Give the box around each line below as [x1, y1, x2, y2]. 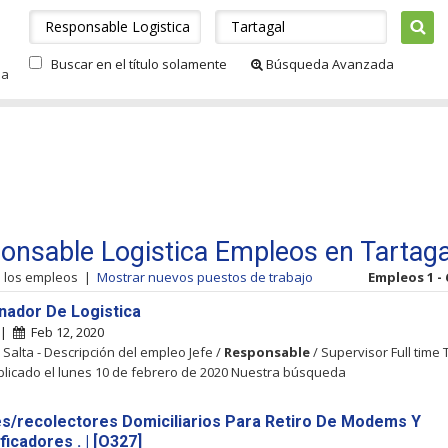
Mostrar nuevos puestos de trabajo [97, 268, 313, 286]
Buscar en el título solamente [51, 55, 227, 73]
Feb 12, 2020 [25, 323, 104, 341]
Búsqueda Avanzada [263, 55, 394, 73]
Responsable [224, 343, 310, 361]
